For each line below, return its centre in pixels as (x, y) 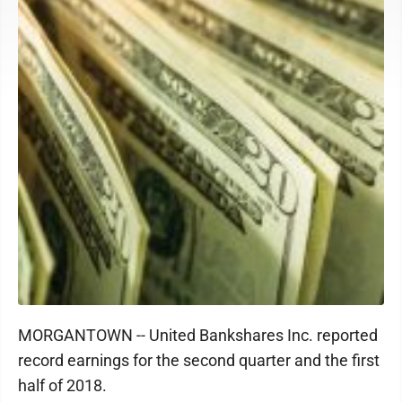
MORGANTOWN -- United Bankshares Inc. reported (198, 335)
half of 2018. (62, 385)
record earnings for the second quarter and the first (199, 360)
